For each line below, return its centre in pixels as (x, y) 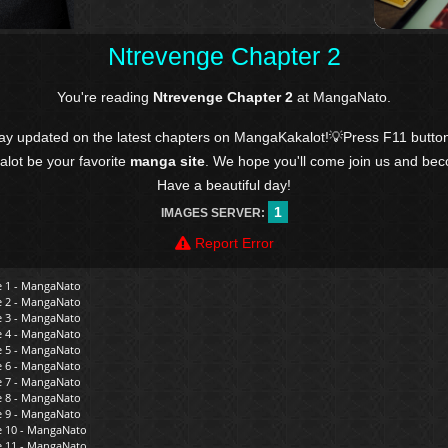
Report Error (232, 243)
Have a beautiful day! (224, 185)
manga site (167, 161)
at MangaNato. (342, 97)
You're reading (105, 97)
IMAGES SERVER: (214, 213)
